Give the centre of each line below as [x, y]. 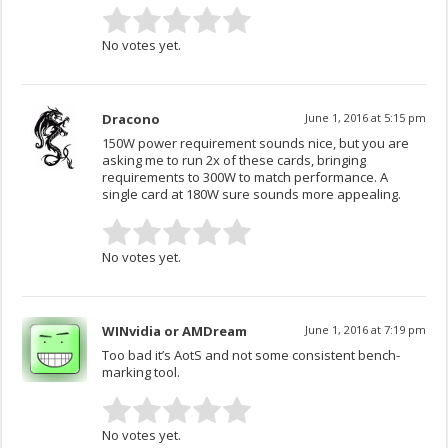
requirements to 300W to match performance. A [245, 177]
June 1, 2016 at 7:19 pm [365, 330]
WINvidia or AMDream [175, 331]
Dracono [131, 119]
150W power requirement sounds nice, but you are [256, 143]
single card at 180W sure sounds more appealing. [252, 194]
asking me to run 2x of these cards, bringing [234, 160]
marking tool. [141, 372]
